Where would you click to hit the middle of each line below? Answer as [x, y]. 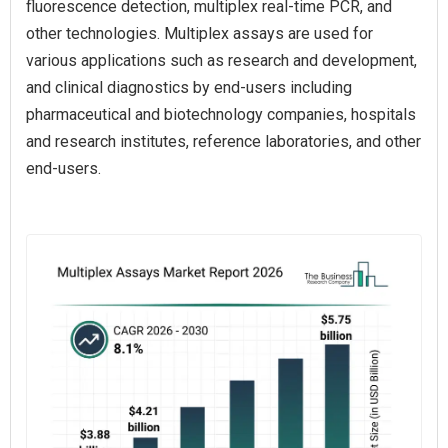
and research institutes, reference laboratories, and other [223, 141]
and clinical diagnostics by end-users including [189, 87]
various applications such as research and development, [221, 60]
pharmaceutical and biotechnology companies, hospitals [221, 114]
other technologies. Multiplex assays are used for [199, 33]
